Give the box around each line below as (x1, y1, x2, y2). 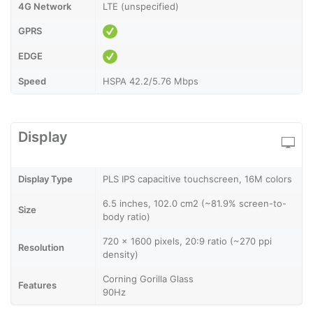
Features (18, 279, 57, 291)
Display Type (18, 173, 73, 184)
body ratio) (103, 210, 150, 222)
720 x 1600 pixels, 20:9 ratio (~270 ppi (103, 235, 272, 247)
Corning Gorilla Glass (103, 272, 194, 284)
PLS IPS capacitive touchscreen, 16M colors (103, 173, 292, 184)
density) (103, 248, 138, 260)
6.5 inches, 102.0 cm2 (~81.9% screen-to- (103, 197, 286, 209)
